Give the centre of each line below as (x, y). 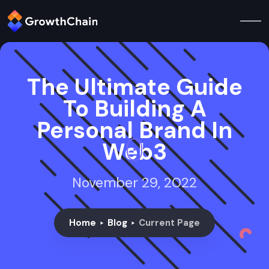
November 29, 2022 (134, 183)
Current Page (169, 223)
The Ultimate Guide (134, 87)
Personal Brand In (134, 130)
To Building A (134, 109)
